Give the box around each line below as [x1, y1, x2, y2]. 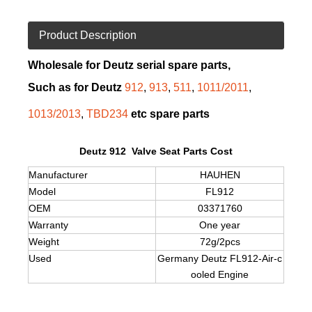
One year [199, 219, 240, 231]
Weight [29, 236, 59, 247]
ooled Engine [191, 269, 249, 280]
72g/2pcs [199, 236, 240, 247]
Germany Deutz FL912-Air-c [157, 253, 282, 264]
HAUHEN [199, 169, 240, 180]
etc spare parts [128, 108, 210, 120]
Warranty [29, 219, 68, 231]
